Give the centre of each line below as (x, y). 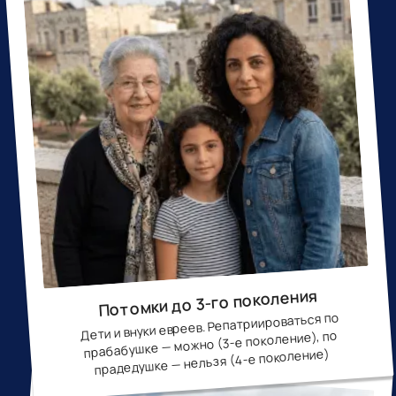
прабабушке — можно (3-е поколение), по (211, 344)
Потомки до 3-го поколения (208, 303)
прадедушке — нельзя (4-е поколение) (212, 362)
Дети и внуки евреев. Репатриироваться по (209, 326)
